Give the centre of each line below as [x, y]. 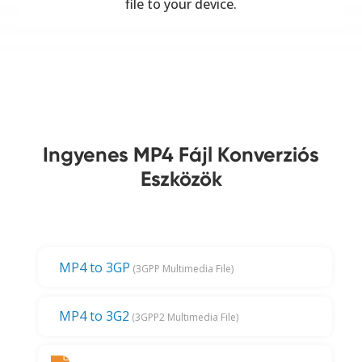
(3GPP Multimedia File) [182, 268]
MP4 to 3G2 [95, 316]
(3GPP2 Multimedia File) [184, 318]
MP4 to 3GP [95, 267]
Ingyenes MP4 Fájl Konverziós [181, 154]
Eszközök [181, 179]
